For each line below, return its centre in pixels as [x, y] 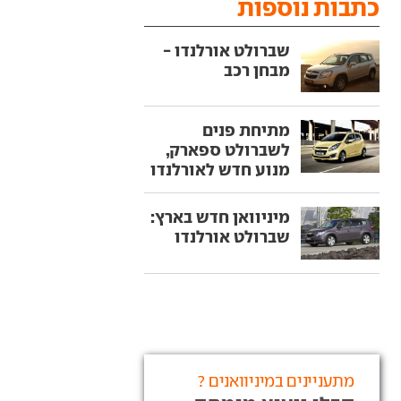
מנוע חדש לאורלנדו [220, 170]
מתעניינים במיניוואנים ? [275, 380]
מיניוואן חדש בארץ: [220, 217]
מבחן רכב [256, 70]
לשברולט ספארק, [227, 150]
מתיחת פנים [246, 130]
